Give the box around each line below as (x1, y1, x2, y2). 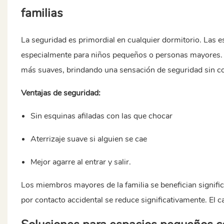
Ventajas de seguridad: (20, 87, 100, 98)
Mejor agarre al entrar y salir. (30, 156, 131, 167)
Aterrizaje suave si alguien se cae (30, 133, 147, 144)
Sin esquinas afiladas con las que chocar (30, 110, 173, 121)
